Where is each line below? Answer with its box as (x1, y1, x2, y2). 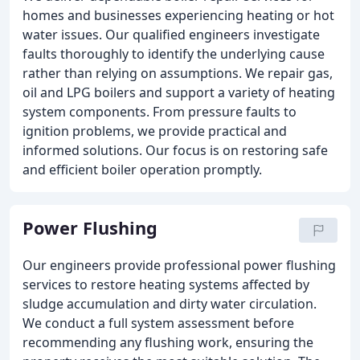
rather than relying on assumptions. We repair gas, (22, 64, 333, 82)
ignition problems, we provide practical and (22, 122, 287, 140)
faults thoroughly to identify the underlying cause (22, 45, 325, 63)
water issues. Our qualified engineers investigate (22, 26, 320, 43)
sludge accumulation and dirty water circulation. (22, 295, 317, 313)
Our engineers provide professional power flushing (22, 256, 336, 274)
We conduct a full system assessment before (22, 314, 294, 332)
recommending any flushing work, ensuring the (22, 333, 313, 351)
